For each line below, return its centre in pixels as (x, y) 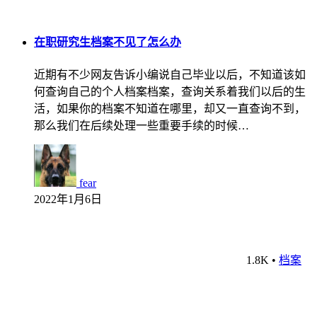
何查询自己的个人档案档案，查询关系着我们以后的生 (170, 91)
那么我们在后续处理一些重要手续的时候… (142, 125)
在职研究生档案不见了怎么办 (108, 42)
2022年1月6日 (68, 199)
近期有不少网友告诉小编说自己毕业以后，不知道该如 (170, 74)
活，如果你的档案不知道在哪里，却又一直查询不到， (170, 108)
